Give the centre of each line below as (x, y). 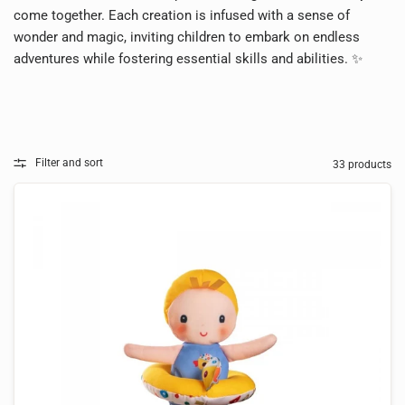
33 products (362, 164)
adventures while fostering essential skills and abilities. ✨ (188, 59)
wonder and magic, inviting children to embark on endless (187, 37)
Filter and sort (69, 163)
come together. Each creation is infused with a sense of (182, 15)
